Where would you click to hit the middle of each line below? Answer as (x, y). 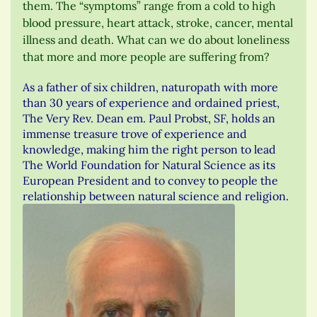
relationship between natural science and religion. (156, 196)
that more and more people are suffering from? (146, 57)
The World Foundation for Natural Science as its (149, 165)
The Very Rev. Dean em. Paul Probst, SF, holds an (149, 119)
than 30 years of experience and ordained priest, (151, 103)
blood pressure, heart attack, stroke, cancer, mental (158, 23)
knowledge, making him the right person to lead (149, 150)
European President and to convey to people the (150, 181)
